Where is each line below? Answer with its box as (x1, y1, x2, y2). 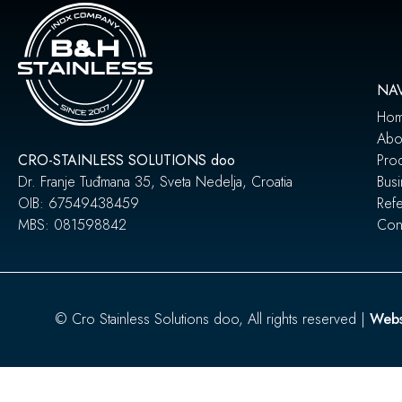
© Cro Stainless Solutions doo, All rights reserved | (54, 308, 370, 329)
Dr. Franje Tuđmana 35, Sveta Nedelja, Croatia (18, 170, 293, 192)
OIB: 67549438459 (18, 192, 139, 214)
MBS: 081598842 (18, 214, 127, 235)
